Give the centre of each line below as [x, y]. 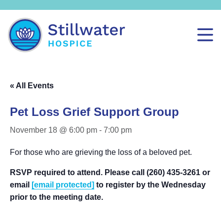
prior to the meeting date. [56, 197]
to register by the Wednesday [150, 185]
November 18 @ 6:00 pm [54, 130]
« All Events [32, 86]
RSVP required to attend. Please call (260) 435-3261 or [110, 172]
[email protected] [63, 185]
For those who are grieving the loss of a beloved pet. [101, 152]
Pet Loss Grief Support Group [94, 112]
